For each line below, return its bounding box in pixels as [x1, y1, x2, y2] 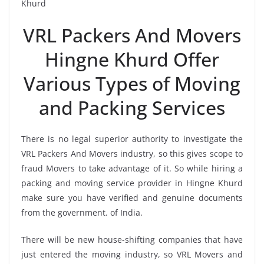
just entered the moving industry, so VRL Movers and [21, 248, 243, 260]
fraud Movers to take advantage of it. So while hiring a [21, 162, 243, 174]
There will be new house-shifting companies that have [21, 233, 243, 245]
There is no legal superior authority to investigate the [21, 133, 243, 144]
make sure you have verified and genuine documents [21, 192, 243, 203]
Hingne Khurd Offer [45, 46, 219, 72]
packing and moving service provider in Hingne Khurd [21, 177, 243, 189]
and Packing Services [39, 94, 225, 120]
